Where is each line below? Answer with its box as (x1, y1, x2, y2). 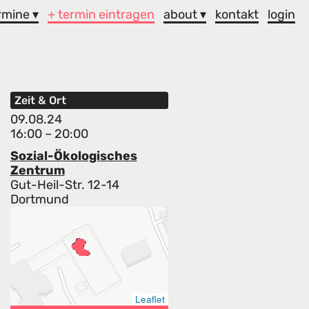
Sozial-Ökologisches (10, 148, 137, 164)
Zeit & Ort (14, 94, 66, 108)
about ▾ (163, 6, 207, 22)
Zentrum (10, 163, 65, 179)
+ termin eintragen (48, 6, 155, 22)
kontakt (215, 6, 259, 22)
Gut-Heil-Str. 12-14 (10, 177, 119, 193)
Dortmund (10, 192, 69, 208)
